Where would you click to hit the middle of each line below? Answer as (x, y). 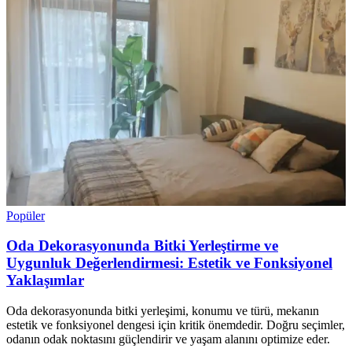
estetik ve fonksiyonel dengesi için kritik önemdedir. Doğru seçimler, (176, 325)
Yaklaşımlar (45, 280)
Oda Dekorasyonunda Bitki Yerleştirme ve (142, 246)
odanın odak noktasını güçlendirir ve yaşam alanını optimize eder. (168, 339)
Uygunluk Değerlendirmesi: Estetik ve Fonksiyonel (169, 263)
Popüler (26, 215)
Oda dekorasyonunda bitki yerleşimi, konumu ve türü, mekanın (163, 311)
